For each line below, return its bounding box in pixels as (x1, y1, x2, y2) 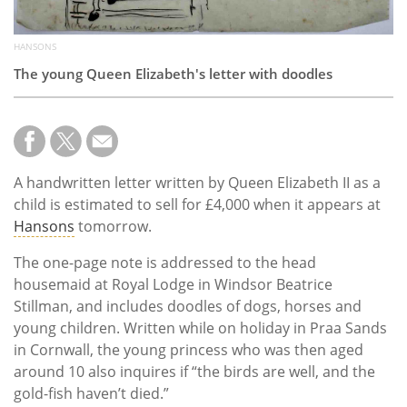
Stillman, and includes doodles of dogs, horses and (14, 296, 362, 317)
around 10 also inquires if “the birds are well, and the (14, 362, 375, 382)
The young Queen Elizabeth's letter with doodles (14, 65, 333, 84)
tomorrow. (74, 216, 152, 237)
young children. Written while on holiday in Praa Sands (14, 318, 387, 339)
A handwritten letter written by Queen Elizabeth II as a (14, 173, 381, 194)
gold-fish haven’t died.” (14, 383, 169, 404)
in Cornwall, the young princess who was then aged (14, 340, 363, 361)
